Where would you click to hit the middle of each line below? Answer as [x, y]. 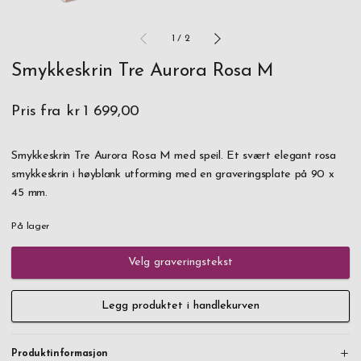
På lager [31, 227]
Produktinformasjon [60, 353]
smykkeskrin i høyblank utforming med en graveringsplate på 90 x [173, 174]
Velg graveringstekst [180, 262]
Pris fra [36, 111]
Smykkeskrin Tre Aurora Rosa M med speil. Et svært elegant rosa [174, 156]
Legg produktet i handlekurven [180, 306]
